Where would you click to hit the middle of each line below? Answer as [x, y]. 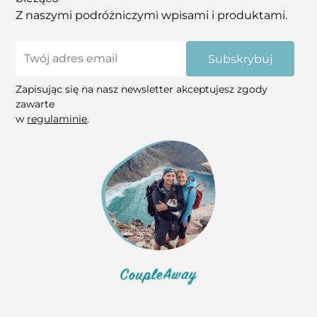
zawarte [35, 104]
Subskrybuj [241, 59]
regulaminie [57, 119]
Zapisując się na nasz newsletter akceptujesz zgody [142, 89]
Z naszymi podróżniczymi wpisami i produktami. [152, 15]
